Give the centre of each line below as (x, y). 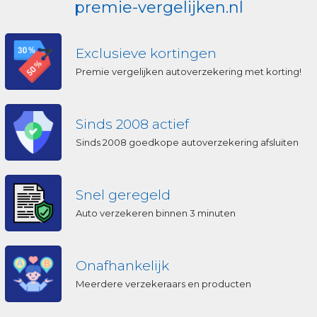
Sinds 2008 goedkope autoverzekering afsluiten (187, 142)
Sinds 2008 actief (132, 124)
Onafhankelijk (122, 265)
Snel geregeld (123, 195)
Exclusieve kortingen (146, 53)
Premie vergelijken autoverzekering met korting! (189, 71)
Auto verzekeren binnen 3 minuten (156, 213)
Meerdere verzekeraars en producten (163, 283)
